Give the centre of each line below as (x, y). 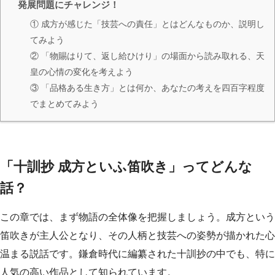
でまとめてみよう (64, 103)
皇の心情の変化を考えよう (82, 72)
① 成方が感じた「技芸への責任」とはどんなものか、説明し (147, 24)
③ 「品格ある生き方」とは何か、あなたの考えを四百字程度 (147, 87)
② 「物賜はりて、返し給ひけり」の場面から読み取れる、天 (147, 56)
